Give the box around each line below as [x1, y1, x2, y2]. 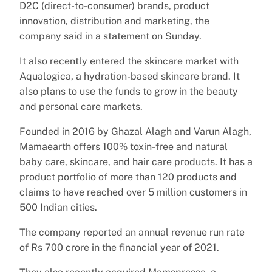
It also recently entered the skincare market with [19, 55, 239, 67]
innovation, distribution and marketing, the [19, 15, 209, 27]
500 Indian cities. [19, 201, 97, 213]
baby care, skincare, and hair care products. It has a [19, 155, 253, 168]
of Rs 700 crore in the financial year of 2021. [19, 241, 219, 253]
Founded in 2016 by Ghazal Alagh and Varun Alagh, [19, 125, 251, 137]
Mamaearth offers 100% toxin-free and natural [19, 140, 228, 152]
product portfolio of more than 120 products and [19, 171, 237, 183]
